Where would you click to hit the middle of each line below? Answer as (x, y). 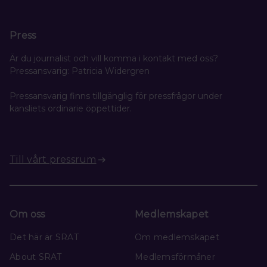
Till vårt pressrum (53, 159)
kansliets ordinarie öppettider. (71, 108)
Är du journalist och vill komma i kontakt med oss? (114, 58)
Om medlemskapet (177, 237)
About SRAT (36, 257)
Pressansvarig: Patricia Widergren (80, 71)
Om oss (27, 214)
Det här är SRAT (44, 237)
